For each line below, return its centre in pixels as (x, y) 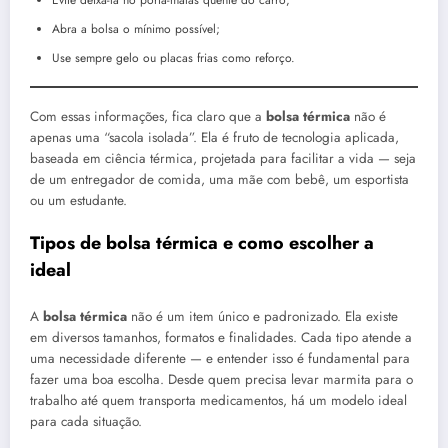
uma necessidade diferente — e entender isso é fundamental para (220, 359)
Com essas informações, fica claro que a (148, 116)
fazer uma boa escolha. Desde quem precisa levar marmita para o (221, 380)
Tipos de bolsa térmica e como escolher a (202, 242)
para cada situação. (86, 422)
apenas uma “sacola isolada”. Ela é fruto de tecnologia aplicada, (214, 137)
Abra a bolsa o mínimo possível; (136, 28)
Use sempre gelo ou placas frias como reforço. (173, 57)
